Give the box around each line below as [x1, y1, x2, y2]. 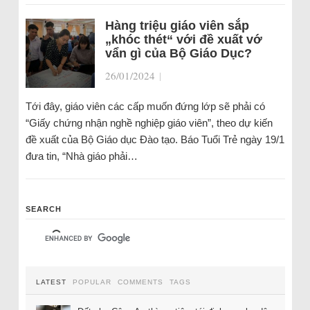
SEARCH [25, 205, 62, 213]
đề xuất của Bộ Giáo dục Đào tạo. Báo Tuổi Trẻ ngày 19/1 [25, 134, 284, 145]
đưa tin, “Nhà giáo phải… [25, 150, 138, 162]
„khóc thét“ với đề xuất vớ [104, 33, 262, 46]
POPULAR [72, 278, 111, 286]
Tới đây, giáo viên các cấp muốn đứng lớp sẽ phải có [25, 100, 265, 112]
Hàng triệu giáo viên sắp [104, 19, 249, 33]
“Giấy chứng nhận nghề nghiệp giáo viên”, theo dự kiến [25, 117, 273, 129]
